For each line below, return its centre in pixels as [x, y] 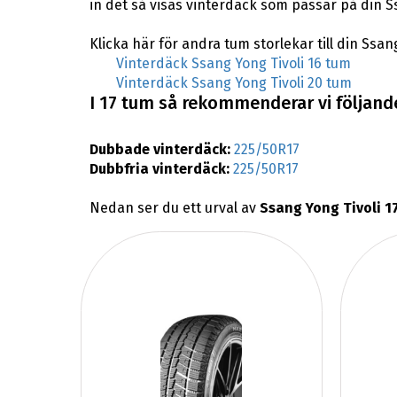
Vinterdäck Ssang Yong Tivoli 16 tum [233, 63]
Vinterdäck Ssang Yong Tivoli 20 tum [234, 82]
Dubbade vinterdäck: [161, 149]
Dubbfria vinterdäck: [161, 168]
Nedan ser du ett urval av [174, 207]
